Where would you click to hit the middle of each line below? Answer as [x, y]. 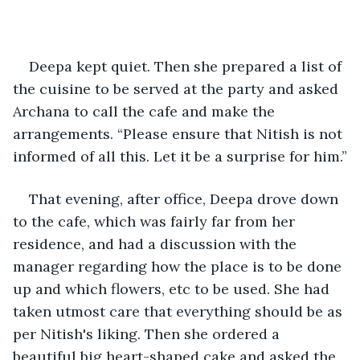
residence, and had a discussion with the [157, 243]
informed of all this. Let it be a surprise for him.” [180, 156]
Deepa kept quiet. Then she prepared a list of [187, 66]
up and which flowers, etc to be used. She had [173, 288]
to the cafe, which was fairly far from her [156, 221]
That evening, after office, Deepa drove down [186, 198]
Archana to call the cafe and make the [146, 111]
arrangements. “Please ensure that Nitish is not [180, 133]
